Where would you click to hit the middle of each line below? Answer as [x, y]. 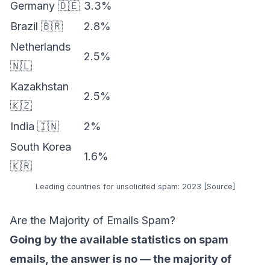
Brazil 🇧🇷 [36, 26]
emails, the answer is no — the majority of [121, 259]
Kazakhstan [39, 86]
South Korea [41, 146]
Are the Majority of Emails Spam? [93, 220]
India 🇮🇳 [35, 126]
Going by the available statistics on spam [119, 239]
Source [219, 186]
